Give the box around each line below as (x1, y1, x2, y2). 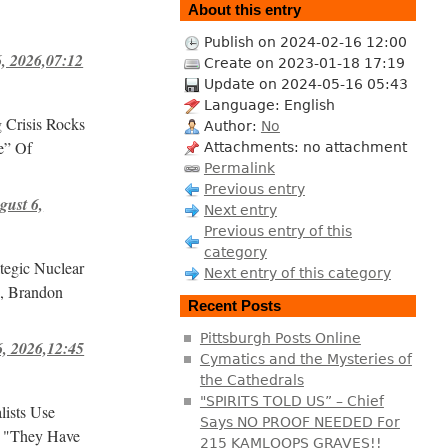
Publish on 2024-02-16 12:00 (203, 33, 407, 50)
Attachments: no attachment (203, 138, 407, 155)
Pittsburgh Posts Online (199, 329, 361, 346)
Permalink (203, 159, 275, 176)
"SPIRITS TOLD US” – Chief (199, 392, 384, 409)
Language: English (203, 96, 335, 113)
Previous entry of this (203, 222, 352, 239)
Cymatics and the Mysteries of (199, 350, 412, 367)
